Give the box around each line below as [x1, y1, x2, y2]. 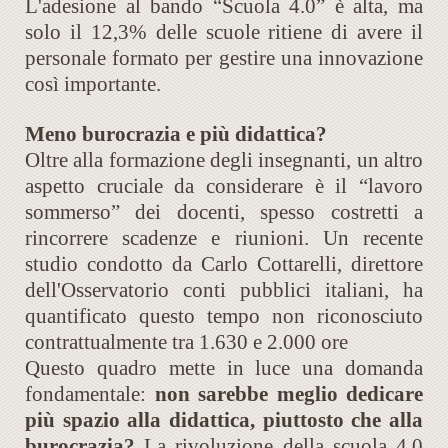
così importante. [25, 72, 161, 97]
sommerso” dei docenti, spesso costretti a [25, 200, 423, 225]
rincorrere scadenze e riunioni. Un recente [25, 226, 423, 251]
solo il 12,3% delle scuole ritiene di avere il [25, 20, 423, 45]
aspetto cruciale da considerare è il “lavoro [25, 174, 423, 199]
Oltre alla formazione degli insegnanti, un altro [25, 148, 423, 173]
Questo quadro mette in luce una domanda [25, 356, 423, 381]
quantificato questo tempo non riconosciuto [25, 304, 423, 329]
